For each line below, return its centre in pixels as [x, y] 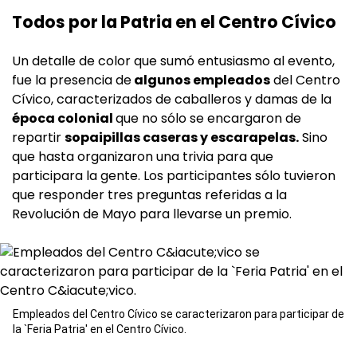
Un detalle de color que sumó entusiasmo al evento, [173, 61]
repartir [38, 138]
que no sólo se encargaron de [208, 119]
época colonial [64, 119]
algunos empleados [201, 80]
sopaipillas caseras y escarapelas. [182, 138]
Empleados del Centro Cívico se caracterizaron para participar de [178, 314]
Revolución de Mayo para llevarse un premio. [152, 214]
